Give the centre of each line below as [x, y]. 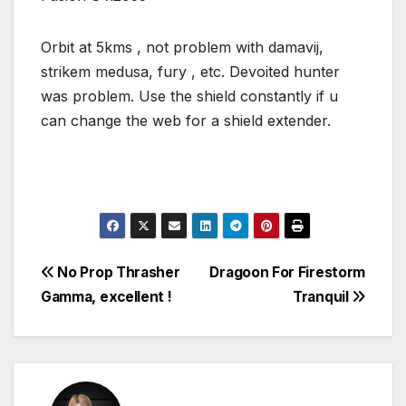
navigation [113, 314]
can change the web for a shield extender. [186, 121]
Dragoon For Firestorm [287, 272]
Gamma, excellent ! [106, 296]
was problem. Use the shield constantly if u [189, 97]
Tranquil [323, 296]
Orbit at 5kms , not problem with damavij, [182, 48]
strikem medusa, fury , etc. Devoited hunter [190, 72]
